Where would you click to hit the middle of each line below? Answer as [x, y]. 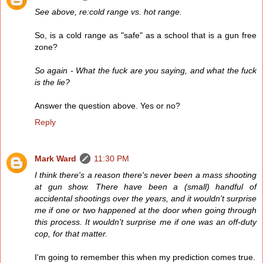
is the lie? [52, 82]
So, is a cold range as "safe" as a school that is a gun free [146, 36]
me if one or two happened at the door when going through [146, 210]
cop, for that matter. [71, 234]
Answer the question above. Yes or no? [107, 106]
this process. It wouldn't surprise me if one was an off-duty [146, 222]
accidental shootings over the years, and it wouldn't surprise [146, 199]
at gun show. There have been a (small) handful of [146, 187]
